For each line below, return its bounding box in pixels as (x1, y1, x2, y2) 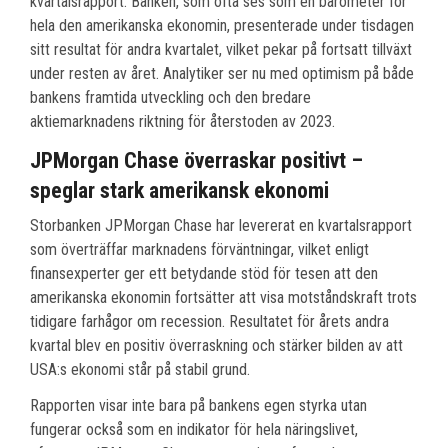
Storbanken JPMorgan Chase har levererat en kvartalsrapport (30, 216, 412, 236)
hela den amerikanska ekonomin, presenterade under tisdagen (30, 16, 414, 36)
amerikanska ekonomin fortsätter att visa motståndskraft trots (30, 288, 417, 308)
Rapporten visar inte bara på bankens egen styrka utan (30, 396, 367, 416)
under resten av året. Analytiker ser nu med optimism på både (30, 64, 414, 84)
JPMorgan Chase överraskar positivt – (30, 148, 363, 174)
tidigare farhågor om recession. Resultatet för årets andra (30, 312, 389, 332)
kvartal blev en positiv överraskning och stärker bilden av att (30, 336, 403, 356)
